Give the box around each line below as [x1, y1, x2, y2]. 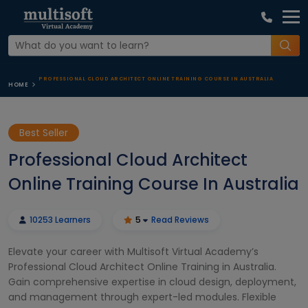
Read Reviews [151, 214, 209, 225]
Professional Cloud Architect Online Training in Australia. [8, 260, 276, 274]
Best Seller [19, 126, 68, 140]
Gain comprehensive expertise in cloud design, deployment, [8, 275, 296, 289]
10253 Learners [27, 214, 91, 225]
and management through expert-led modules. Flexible [8, 290, 276, 304]
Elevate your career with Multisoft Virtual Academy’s [8, 245, 258, 258]
